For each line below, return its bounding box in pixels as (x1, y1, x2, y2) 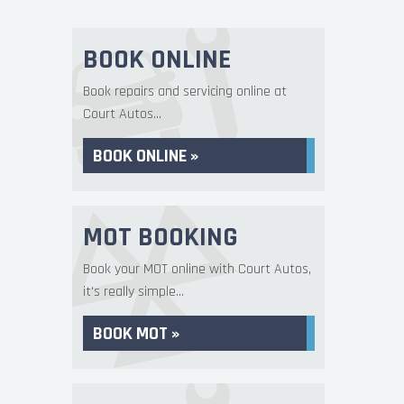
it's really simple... (82, 282, 184, 301)
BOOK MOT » (92, 322, 179, 345)
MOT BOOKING (82, 220, 238, 254)
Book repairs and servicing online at (82, 82, 287, 101)
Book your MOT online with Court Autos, (82, 260, 311, 279)
